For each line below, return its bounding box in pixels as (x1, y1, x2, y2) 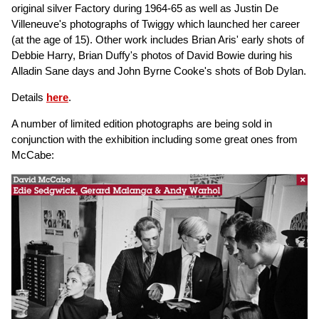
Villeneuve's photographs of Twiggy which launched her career (11, 18, 300, 30)
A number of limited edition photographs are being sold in (11, 117, 272, 130)
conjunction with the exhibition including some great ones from (11, 133, 298, 145)
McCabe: (11, 149, 54, 161)
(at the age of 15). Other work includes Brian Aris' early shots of (11, 33, 304, 46)
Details (11, 91, 46, 103)
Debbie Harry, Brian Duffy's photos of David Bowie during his (11, 49, 293, 61)
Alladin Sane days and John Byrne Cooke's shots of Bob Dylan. (11, 65, 306, 77)
